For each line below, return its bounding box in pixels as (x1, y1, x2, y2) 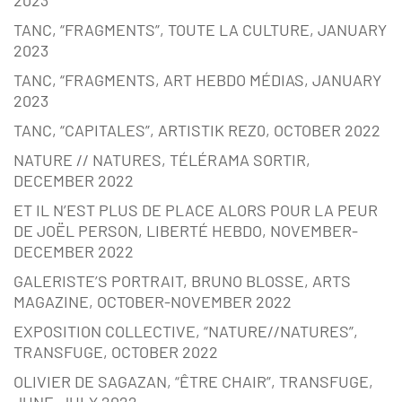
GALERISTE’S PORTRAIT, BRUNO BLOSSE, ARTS (13, 271, 351, 292)
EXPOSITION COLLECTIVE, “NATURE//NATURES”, (13, 321, 358, 342)
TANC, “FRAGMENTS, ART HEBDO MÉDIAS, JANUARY (13, 70, 381, 91)
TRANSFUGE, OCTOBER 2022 (13, 342, 218, 363)
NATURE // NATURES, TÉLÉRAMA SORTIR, (13, 150, 310, 170)
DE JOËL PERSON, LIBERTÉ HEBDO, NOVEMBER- (13, 221, 358, 241)
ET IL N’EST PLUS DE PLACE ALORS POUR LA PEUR (13, 200, 378, 221)
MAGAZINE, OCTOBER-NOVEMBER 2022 (13, 292, 292, 312)
